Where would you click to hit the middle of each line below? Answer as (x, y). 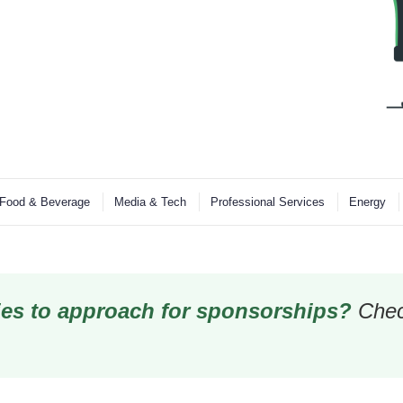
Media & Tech (150, 202)
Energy (367, 202)
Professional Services (267, 202)
